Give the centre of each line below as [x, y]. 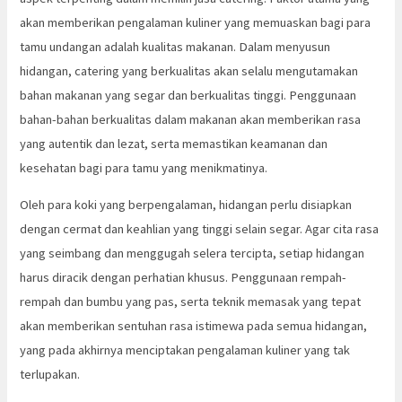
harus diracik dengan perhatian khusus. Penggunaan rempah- [184, 278]
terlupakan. [50, 375]
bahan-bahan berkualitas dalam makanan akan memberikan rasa [191, 119]
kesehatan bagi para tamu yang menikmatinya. [144, 167]
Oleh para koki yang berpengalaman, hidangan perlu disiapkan [186, 205]
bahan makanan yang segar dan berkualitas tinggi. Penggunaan [188, 95]
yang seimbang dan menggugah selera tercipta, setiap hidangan [192, 253]
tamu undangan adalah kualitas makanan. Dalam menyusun [175, 46]
